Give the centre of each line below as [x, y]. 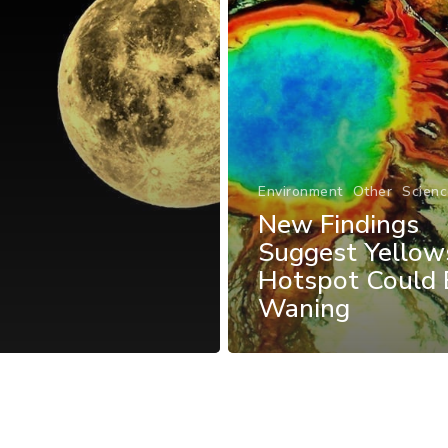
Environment [300, 191]
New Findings [338, 224]
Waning [304, 308]
